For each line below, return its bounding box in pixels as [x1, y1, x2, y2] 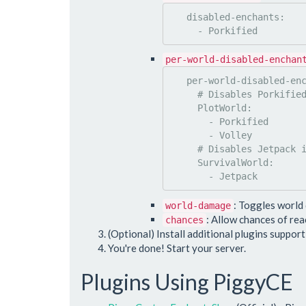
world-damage [165, 199, 231, 211]
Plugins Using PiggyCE [81, 268, 293, 295]
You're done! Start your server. [108, 241, 246, 254]
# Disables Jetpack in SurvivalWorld [170, 143, 197, 155]
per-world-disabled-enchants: [170, 75, 186, 87]
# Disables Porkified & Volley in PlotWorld [170, 89, 197, 100]
